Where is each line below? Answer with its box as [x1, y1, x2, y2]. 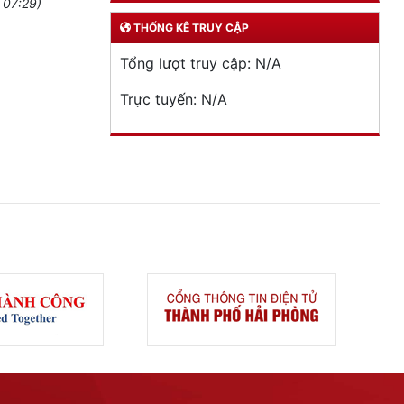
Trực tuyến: [120, 90, 201, 109]
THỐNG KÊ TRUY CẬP [131, 21, 249, 35]
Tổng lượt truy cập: [120, 54, 255, 73]
